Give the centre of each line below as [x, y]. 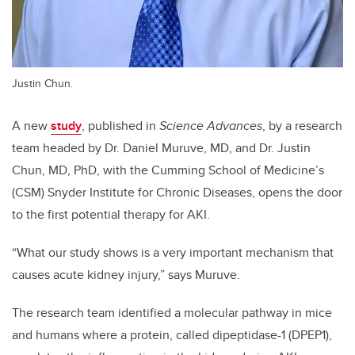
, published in [120, 126]
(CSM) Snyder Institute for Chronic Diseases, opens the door [177, 193]
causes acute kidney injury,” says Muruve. [126, 275]
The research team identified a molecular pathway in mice [172, 313]
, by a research [302, 126]
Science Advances [211, 126]
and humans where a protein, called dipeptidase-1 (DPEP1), [172, 335]
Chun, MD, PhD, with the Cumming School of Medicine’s [168, 170]
